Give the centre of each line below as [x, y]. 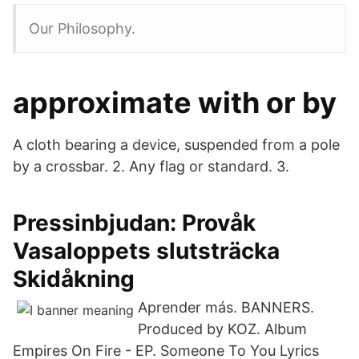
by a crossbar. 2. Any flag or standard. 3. [151, 166]
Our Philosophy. [82, 28]
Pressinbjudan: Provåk [134, 223]
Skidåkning [74, 279]
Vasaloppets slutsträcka [146, 251]
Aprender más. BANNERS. [226, 307]
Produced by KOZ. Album [222, 329]
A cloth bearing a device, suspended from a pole [176, 145]
